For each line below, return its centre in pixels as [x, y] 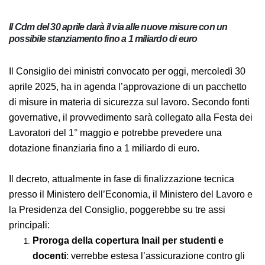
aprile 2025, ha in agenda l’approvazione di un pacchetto [128, 94]
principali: [29, 232]
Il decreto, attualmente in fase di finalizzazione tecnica [122, 186]
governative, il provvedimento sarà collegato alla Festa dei [131, 125]
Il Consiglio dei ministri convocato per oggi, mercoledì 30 [127, 78]
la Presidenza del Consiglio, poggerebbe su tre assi [117, 217]
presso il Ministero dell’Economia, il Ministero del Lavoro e [131, 201]
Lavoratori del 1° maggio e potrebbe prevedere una [115, 140]
